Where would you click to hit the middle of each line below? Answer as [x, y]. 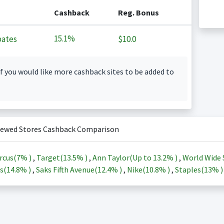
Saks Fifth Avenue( [66, 169]
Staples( [189, 169]
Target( [49, 157]
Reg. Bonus [138, 12]
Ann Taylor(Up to [122, 157]
